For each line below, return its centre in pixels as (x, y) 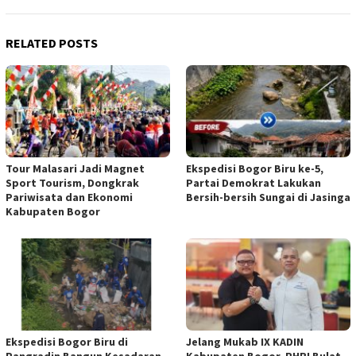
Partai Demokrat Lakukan (253, 183)
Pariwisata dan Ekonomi (69, 197)
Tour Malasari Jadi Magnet (75, 169)
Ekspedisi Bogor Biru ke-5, (255, 169)
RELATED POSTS (52, 43)
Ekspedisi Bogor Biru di (67, 342)
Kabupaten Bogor (53, 212)
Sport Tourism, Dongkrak (72, 183)
